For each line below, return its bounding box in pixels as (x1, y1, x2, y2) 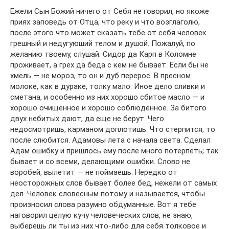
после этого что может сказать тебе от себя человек (10, 28, 207, 37)
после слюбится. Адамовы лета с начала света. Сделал (10, 135, 211, 145)
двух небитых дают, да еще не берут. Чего (10, 113, 164, 123)
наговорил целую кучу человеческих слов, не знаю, (10, 210, 193, 220)
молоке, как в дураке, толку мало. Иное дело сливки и (10, 81, 205, 91)
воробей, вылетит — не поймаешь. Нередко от (10, 167, 177, 177)
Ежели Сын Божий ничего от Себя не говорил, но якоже (10, 6, 209, 16)
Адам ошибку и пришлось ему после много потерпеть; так (10, 146, 219, 155)
